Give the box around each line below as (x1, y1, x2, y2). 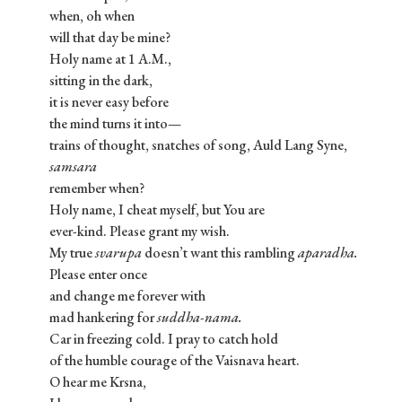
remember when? (49, 179, 144, 198)
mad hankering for (49, 308, 157, 328)
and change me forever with (49, 286, 205, 306)
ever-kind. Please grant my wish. (49, 222, 230, 241)
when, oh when (49, 6, 135, 26)
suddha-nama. (157, 308, 242, 328)
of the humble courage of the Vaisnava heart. (49, 351, 300, 371)
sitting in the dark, (49, 71, 153, 91)
